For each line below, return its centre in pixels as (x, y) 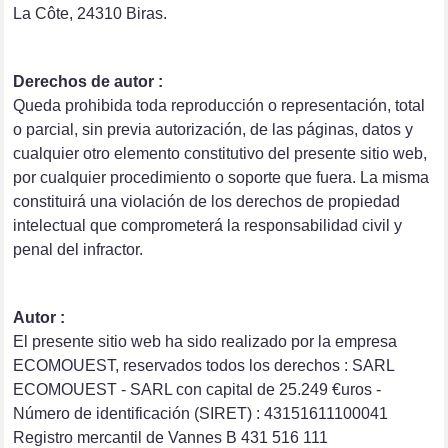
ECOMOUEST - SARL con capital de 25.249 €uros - (197, 390)
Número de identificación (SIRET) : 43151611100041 (201, 414)
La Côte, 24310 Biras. (90, 14)
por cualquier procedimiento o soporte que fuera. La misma (221, 178)
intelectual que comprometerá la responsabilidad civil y (208, 226)
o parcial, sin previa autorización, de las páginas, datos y (213, 130)
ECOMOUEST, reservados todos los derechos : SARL (204, 366)
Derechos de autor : (88, 82)
